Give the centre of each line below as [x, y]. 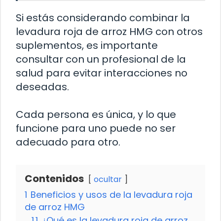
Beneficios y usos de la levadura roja [111, 194]
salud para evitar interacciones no [102, 73]
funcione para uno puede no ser [96, 128]
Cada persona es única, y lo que [96, 114]
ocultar [108, 179]
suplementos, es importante [87, 45]
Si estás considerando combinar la [103, 18]
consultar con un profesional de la [101, 59]
